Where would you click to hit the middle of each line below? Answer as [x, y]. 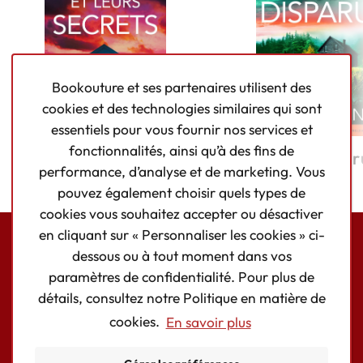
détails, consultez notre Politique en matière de [181, 299]
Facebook [190, 290]
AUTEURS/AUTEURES [181, 330]
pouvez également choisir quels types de [181, 193]
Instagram [223, 290]
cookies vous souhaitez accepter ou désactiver [181, 214]
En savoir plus [208, 322]
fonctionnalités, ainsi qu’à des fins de [181, 151]
